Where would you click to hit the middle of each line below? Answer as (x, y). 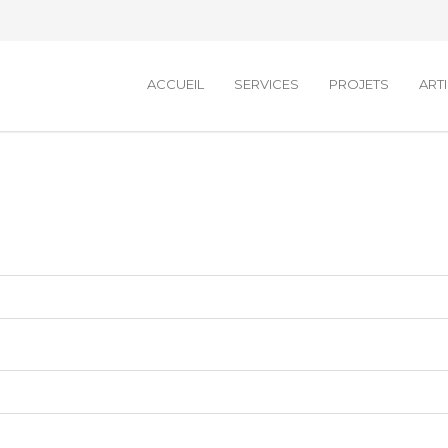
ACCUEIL (175, 84)
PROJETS (359, 84)
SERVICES (266, 84)
